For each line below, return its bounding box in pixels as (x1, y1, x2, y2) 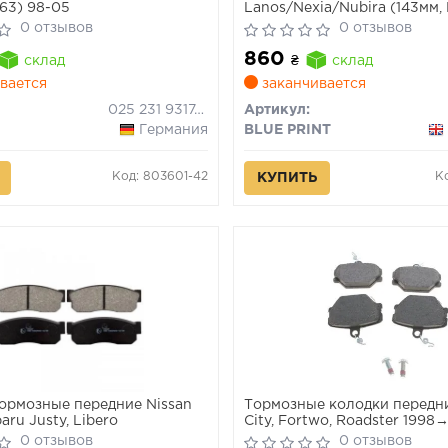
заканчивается (258, 78, 367, 90)
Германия (139, 124, 209, 136)
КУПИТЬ (257, 172, 318, 184)
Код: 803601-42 (112, 171, 209, 182)
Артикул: (244, 104, 311, 116)
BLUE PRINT (244, 124, 332, 136)
